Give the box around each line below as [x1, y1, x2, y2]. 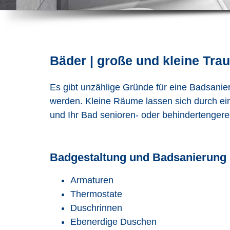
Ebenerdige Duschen [70, 217, 157, 227]
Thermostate [70, 189, 122, 199]
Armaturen [70, 175, 113, 185]
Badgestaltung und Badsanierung [50, 151, 226, 164]
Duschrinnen [70, 203, 122, 213]
